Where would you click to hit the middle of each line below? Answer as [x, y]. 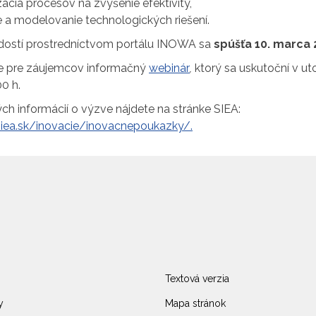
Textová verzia [197, 279]
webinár [169, 68]
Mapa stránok [195, 304]
